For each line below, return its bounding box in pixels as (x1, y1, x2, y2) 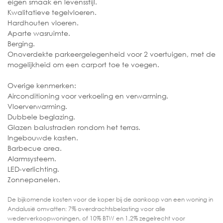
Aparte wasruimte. (7, 28, 70, 38)
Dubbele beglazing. (7, 112, 75, 122)
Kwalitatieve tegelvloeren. (7, 7, 97, 17)
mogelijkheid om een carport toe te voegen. (7, 60, 159, 70)
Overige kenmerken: (7, 81, 76, 91)
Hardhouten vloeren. (7, 18, 79, 28)
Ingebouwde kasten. (7, 133, 78, 143)
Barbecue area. (7, 143, 62, 153)
